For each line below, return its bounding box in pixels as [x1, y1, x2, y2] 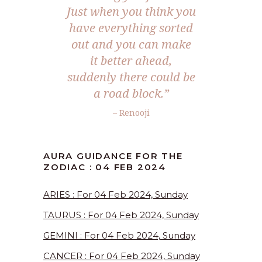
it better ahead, [90, 53, 172, 69]
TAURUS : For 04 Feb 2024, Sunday [43, 209, 199, 221]
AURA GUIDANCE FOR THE [43, 150, 183, 162]
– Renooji [112, 107, 150, 119]
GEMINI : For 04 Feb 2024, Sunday [43, 230, 195, 242]
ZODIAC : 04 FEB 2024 [43, 161, 167, 173]
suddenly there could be [67, 69, 195, 85]
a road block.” [93, 85, 169, 102]
